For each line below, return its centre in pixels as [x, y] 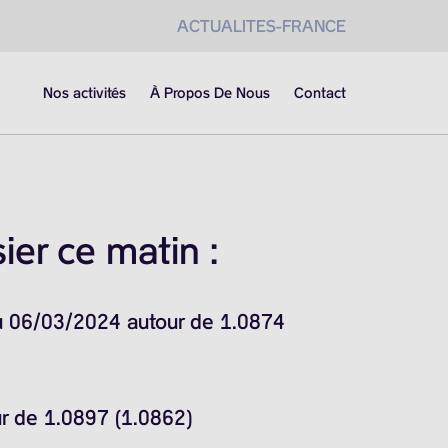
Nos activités [84, 93]
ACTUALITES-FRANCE [261, 26]
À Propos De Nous [210, 93]
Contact [320, 93]
